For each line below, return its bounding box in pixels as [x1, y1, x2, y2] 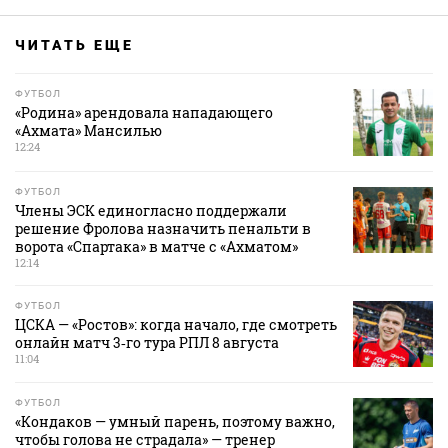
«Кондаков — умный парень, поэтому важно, [15, 411, 335, 431]
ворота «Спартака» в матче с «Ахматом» [15, 236, 298, 256]
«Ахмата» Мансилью [15, 121, 162, 141]
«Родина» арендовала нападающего [15, 103, 273, 123]
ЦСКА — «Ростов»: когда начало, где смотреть [15, 314, 337, 334]
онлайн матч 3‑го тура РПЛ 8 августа [15, 332, 279, 352]
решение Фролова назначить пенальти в [15, 218, 311, 238]
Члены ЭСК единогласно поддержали [15, 200, 287, 220]
